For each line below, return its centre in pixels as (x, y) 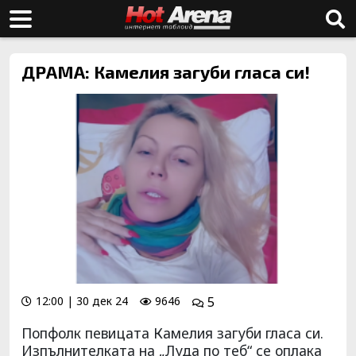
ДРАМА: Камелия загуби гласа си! (166, 72)
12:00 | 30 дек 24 (82, 300)
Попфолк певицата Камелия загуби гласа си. (172, 333)
